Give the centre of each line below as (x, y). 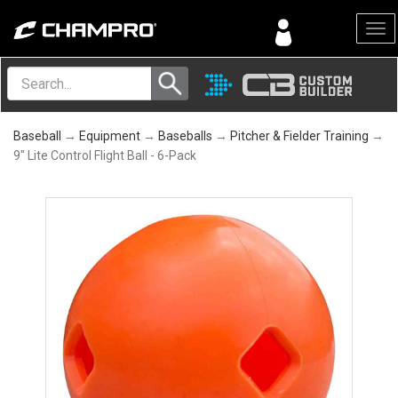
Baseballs (185, 136)
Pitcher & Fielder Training (299, 136)
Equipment (110, 136)
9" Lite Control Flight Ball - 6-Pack (105, 155)
